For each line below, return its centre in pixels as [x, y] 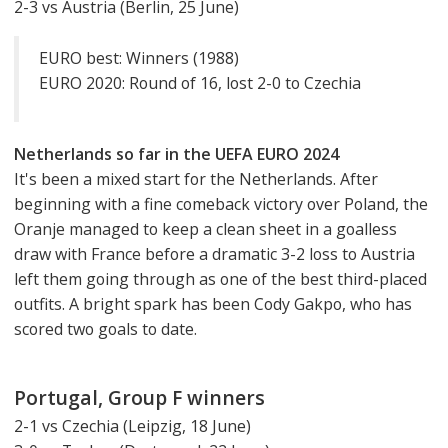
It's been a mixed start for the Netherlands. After [196, 178]
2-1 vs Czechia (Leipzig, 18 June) [132, 425]
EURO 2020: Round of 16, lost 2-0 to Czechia [200, 82]
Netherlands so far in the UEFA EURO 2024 [176, 153]
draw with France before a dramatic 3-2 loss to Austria [214, 253]
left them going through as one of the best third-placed [220, 278]
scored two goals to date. [105, 328]
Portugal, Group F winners [139, 397]
